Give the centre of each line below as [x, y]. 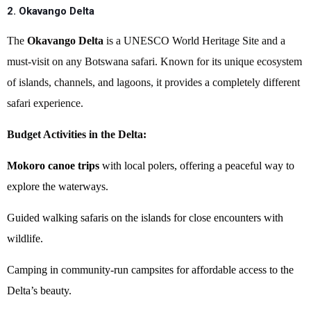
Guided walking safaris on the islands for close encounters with [145, 218]
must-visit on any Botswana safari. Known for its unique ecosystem [154, 61]
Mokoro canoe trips [53, 166]
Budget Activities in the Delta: [77, 134]
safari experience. [45, 103]
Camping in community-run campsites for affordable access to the [150, 270]
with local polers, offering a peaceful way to [197, 166]
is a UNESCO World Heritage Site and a [194, 41]
